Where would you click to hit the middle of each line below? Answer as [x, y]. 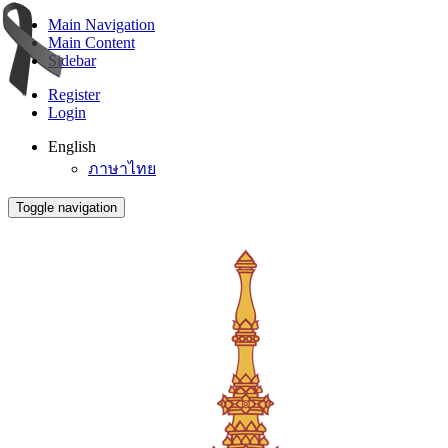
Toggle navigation [66, 207]
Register [74, 94]
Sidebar [72, 60]
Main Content [91, 42]
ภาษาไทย [122, 168]
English [72, 146]
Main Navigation [101, 24]
